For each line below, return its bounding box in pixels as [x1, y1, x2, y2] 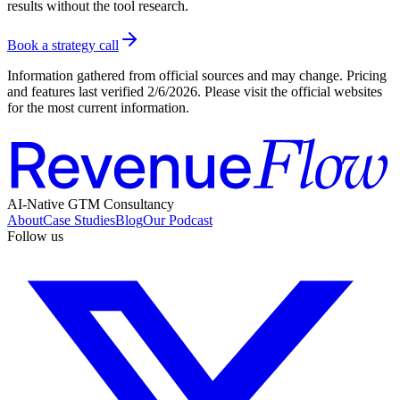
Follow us [7, 229, 63, 245]
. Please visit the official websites [197, 83, 382, 99]
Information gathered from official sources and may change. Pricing [7, 67, 387, 83]
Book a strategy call [7, 37, 119, 53]
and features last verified [7, 83, 147, 99]
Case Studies [43, 212, 115, 229]
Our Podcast [143, 212, 212, 229]
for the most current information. [7, 99, 189, 115]
